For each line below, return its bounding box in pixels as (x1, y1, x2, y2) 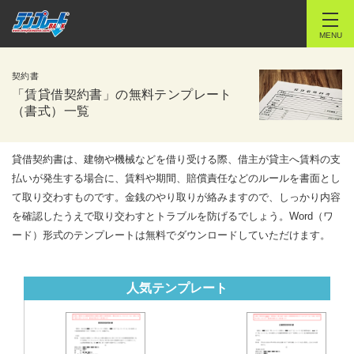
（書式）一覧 (12, 104, 90, 118)
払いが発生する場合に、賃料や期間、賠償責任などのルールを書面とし (12, 172, 341, 184)
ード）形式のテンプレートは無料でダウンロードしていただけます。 (12, 229, 330, 241)
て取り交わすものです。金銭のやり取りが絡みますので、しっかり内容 (12, 191, 341, 203)
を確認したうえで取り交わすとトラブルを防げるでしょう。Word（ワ (12, 210, 333, 222)
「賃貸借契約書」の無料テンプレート (12, 88, 232, 101)
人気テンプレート (126, 281, 228, 295)
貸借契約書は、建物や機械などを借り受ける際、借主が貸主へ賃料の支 (12, 153, 341, 165)
